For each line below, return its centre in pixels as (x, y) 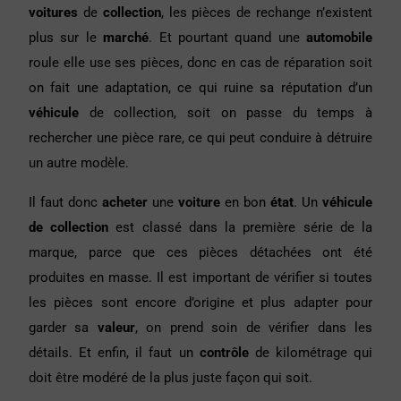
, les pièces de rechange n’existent (267, 13)
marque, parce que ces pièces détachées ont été (200, 253)
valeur (112, 328)
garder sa (59, 328)
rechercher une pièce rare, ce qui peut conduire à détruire (200, 138)
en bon (245, 203)
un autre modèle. (79, 163)
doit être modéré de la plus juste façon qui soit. (171, 378)
